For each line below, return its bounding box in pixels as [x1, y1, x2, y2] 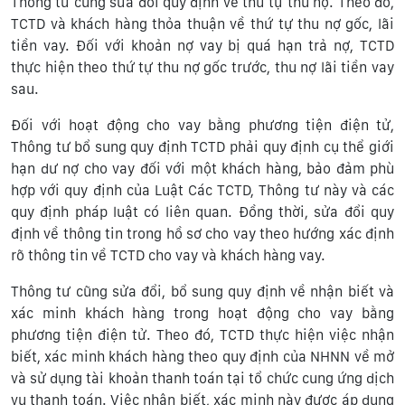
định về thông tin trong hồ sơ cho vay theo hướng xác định [11, 224, 394, 242]
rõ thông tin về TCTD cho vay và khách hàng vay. [11, 246, 325, 264]
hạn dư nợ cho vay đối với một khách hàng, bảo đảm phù [11, 159, 394, 177]
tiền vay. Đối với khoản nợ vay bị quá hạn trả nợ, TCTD [11, 36, 394, 54]
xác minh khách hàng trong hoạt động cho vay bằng [11, 304, 394, 322]
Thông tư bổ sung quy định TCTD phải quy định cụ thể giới [11, 137, 394, 155]
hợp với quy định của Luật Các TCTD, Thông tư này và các [11, 181, 394, 199]
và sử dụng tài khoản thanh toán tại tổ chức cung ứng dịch [11, 369, 394, 387]
